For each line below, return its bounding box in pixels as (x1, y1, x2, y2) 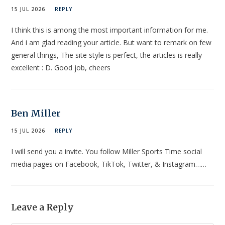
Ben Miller (11, 107, 61, 120)
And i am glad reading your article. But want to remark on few (11, 38, 212, 48)
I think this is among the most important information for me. (11, 25, 208, 35)
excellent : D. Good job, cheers (11, 63, 111, 73)
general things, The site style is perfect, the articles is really (11, 50, 202, 60)
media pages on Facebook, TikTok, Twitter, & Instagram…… (11, 159, 207, 169)
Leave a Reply (11, 201, 74, 213)
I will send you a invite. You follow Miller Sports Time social (11, 147, 202, 157)
